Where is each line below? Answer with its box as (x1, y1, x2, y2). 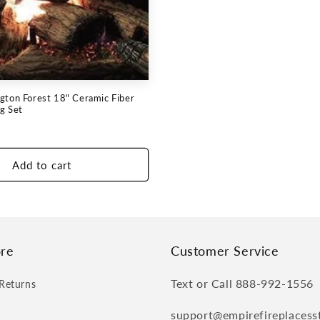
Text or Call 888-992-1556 (171, 276, 314, 290)
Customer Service (171, 243, 279, 259)
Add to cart (12, 158, 71, 171)
